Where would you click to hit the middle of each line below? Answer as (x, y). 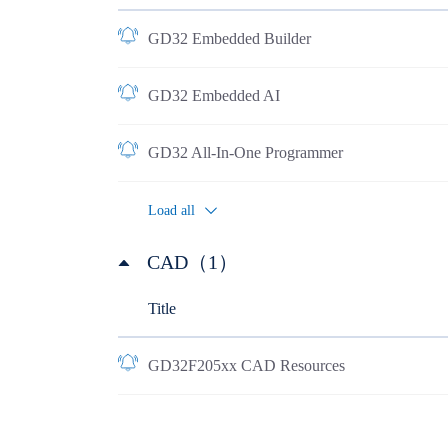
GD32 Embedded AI (213, 95)
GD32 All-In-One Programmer (245, 152)
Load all (171, 210)
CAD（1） (192, 262)
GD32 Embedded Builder (229, 38)
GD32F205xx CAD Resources (246, 365)
